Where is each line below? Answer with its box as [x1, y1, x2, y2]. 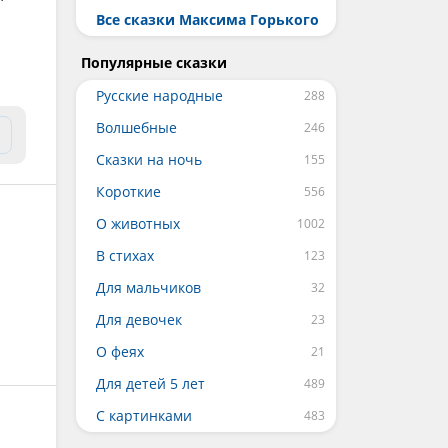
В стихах [96, 246, 154, 265]
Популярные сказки [81, 53, 227, 72]
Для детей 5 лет [96, 374, 205, 393]
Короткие [96, 182, 161, 201]
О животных [96, 214, 180, 233]
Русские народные [96, 86, 223, 105]
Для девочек [96, 310, 182, 329]
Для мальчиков [96, 278, 201, 297]
